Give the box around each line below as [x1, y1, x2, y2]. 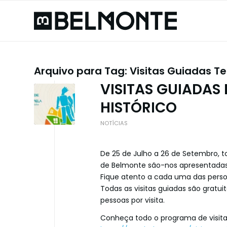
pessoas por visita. [100, 195, 165, 205]
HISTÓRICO [100, 98, 177, 118]
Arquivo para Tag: [34, 64, 130, 78]
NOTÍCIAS [100, 119, 128, 127]
